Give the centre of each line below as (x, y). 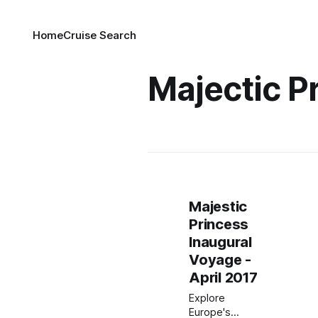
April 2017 (223, 278)
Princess (219, 224)
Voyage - (220, 260)
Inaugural (220, 242)
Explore (207, 298)
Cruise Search (100, 35)
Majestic (218, 207)
